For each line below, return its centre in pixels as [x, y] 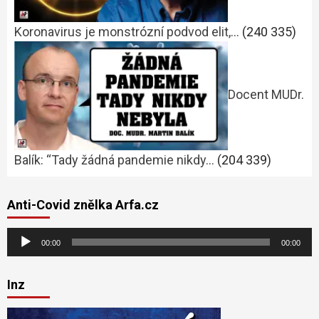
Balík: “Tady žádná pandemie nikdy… [114, 159]
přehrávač [34, 256]
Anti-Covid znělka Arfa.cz [83, 204]
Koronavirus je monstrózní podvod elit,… [127, 31]
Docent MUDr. [266, 94]
